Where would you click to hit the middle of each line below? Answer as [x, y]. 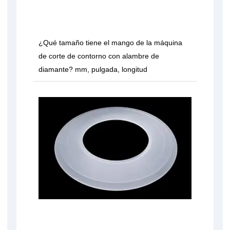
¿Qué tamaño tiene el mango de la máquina [110, 43]
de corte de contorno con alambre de [99, 56]
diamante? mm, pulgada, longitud [93, 70]
